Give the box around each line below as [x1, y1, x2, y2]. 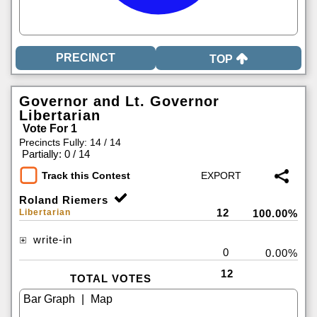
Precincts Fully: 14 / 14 [19, 137, 121, 148]
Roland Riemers [19, 194, 108, 206]
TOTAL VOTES [69, 272, 151, 284]
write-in [30, 234, 72, 246]
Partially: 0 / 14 [22, 148, 90, 160]
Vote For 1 [23, 122, 77, 134]
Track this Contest [42, 170, 130, 182]
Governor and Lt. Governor [19, 93, 219, 109]
